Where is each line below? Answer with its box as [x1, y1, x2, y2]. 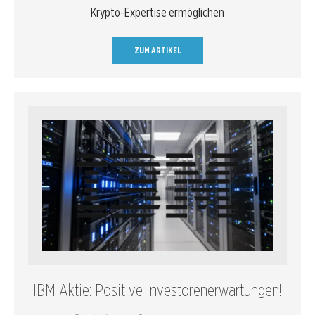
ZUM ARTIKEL [134, 45, 181, 56]
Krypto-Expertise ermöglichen [91, 5, 224, 20]
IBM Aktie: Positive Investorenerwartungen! [33, 280, 282, 301]
